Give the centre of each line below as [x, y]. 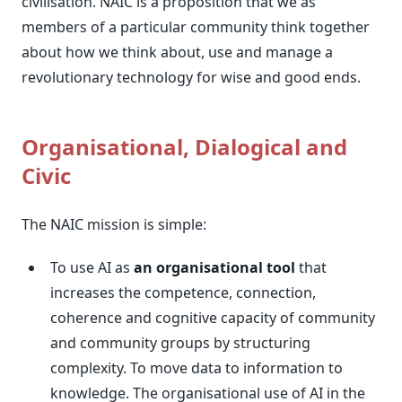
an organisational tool [214, 267]
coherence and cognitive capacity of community [213, 318]
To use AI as [92, 267]
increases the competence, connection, [183, 293]
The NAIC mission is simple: [114, 224]
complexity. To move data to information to [197, 368]
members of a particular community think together [196, 27]
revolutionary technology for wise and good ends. [191, 77]
